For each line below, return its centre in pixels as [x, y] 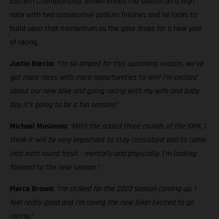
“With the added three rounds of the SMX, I [138, 127]
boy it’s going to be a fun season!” [64, 105]
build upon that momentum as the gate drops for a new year [106, 29]
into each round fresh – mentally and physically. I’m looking [103, 154]
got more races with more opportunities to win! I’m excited [103, 78]
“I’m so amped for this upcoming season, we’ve [130, 64]
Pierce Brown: [33, 189]
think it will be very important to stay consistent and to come [108, 140]
